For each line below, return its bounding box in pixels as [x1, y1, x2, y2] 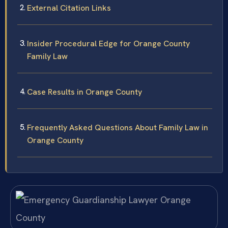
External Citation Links [27, 3, 111, 14]
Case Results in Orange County [27, 87, 142, 98]
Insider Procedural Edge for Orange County [27, 38, 190, 49]
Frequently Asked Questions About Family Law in [27, 122, 208, 133]
